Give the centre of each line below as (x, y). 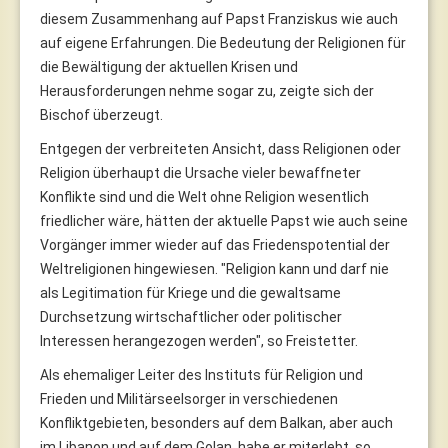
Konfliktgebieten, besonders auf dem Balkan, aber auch (216, 422)
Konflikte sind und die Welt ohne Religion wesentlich (204, 196)
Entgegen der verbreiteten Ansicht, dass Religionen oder (220, 148)
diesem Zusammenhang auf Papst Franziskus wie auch (219, 18)
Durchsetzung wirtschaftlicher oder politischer (191, 316)
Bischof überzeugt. (101, 114)
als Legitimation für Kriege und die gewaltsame (190, 292)
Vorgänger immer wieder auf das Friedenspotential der (215, 244)
